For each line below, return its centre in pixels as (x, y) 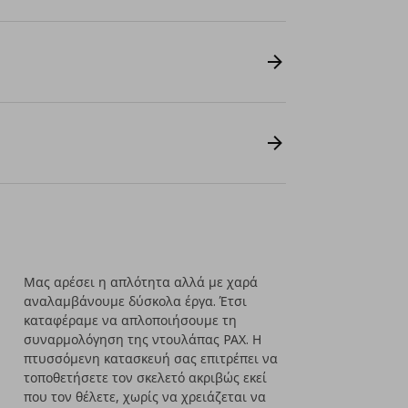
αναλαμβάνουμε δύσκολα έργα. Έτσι (136, 301)
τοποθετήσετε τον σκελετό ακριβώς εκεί (146, 377)
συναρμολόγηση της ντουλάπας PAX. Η (143, 339)
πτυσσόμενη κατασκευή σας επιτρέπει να (151, 358)
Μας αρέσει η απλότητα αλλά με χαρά (141, 282)
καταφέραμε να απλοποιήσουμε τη (131, 320)
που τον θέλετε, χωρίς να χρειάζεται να (145, 397)
